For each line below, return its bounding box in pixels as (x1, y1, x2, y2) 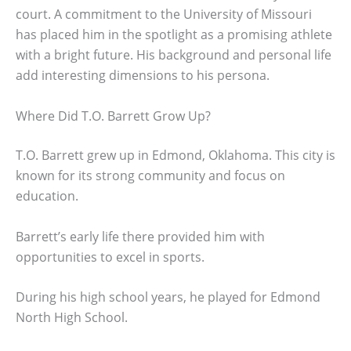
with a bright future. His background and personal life (16, 46, 331, 64)
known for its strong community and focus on (16, 166, 285, 184)
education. (16, 186, 78, 204)
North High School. (16, 309, 128, 327)
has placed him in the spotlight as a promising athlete (16, 26, 332, 44)
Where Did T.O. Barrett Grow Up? (16, 107, 211, 125)
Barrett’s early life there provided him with (16, 227, 265, 245)
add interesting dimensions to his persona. (16, 67, 270, 85)
